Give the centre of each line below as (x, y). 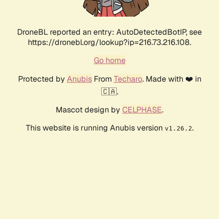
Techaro (128, 79)
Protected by (42, 79)
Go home (109, 61)
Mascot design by (89, 110)
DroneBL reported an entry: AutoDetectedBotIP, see (109, 32)
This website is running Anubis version (95, 128)
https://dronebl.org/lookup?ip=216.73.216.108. (109, 43)
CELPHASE (142, 110)
